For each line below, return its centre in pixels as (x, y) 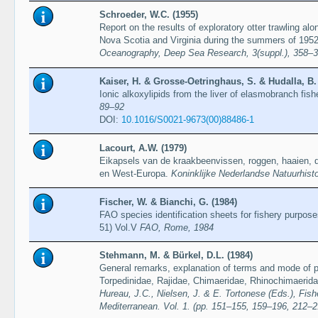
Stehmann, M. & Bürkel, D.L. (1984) (176, 256)
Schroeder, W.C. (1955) (148, 15)
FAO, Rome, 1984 (176, 227)
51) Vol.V (119, 227)
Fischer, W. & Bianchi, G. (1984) (168, 202)
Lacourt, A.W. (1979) (143, 148)
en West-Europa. (135, 173)
